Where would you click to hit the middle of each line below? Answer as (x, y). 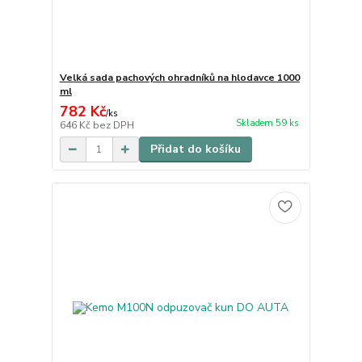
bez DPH (113, 126)
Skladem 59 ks (267, 124)
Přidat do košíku (195, 149)
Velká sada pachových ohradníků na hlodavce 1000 (179, 78)
